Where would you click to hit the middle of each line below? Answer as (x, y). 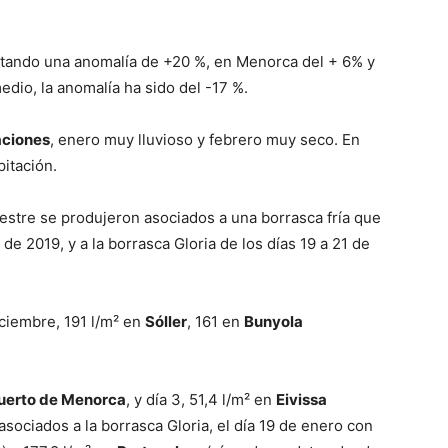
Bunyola (273, 322)
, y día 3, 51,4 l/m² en (201, 400)
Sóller (166, 322)
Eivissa (301, 400)
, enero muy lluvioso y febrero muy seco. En (205, 140)
